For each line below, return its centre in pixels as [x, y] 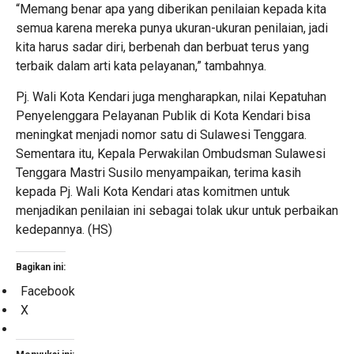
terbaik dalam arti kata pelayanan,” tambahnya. [141, 66]
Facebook [48, 291]
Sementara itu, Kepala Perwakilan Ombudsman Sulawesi [171, 153]
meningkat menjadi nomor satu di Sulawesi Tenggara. [161, 134]
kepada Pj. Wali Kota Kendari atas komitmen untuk [153, 191]
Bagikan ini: [41, 267]
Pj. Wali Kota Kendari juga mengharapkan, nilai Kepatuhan [171, 96]
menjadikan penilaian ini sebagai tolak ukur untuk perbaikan [177, 210]
